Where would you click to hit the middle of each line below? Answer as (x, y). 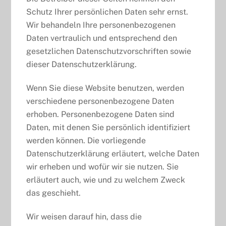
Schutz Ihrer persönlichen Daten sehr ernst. (107, 12)
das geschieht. (54, 193)
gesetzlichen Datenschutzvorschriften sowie (109, 51)
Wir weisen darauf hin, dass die (84, 216)
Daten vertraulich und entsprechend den (102, 38)
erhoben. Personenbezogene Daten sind (101, 114)
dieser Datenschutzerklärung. (82, 65)
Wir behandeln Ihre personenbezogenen (101, 25)
